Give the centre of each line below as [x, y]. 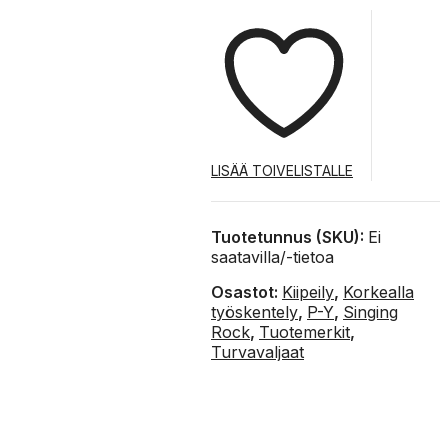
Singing [371, 311]
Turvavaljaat [258, 351]
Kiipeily [308, 291]
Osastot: [247, 291]
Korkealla [379, 291]
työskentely [255, 311]
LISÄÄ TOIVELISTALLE [282, 170]
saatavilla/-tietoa [273, 256]
